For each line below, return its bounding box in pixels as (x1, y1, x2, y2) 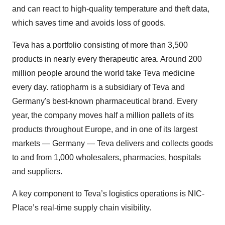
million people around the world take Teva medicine (12, 69, 195, 77)
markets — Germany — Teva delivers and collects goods (12, 139, 213, 148)
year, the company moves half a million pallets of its (12, 111, 194, 120)
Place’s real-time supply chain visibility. (12, 203, 151, 212)
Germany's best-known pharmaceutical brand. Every (12, 97, 197, 105)
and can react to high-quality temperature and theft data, (12, 5, 209, 13)
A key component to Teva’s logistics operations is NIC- (12, 189, 204, 198)
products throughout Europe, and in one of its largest (12, 125, 197, 134)
